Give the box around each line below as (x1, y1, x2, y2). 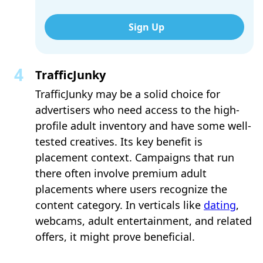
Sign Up (129, 21, 165, 34)
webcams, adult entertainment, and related (35, 213, 252, 228)
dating (204, 197, 236, 212)
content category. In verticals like (35, 197, 204, 212)
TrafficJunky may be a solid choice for (35, 86, 220, 101)
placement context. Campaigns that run (35, 150, 234, 164)
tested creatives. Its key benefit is (35, 134, 203, 149)
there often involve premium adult (35, 166, 207, 180)
